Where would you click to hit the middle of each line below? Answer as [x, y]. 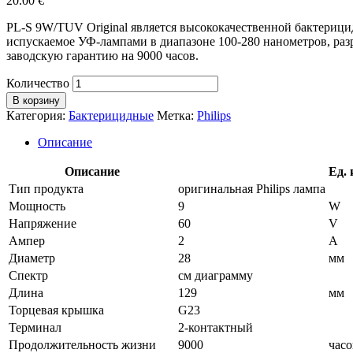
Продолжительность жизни [82, 344]
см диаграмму [216, 275]
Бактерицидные [111, 115]
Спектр [28, 275]
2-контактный [216, 327]
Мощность [37, 206]
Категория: [37, 115]
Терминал [35, 327]
